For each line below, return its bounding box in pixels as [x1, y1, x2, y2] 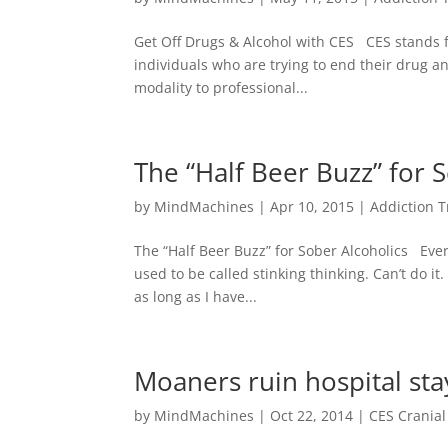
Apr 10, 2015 [270, 196, 355, 216]
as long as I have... [134, 286, 258, 306]
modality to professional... [134, 77, 309, 97]
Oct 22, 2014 [270, 405, 354, 425]
